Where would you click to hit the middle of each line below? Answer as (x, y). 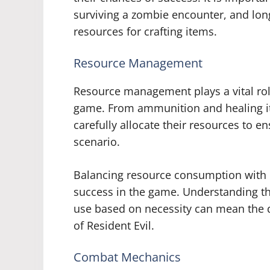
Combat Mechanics (127, 257)
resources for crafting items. (145, 32)
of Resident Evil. (114, 226)
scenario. (97, 142)
